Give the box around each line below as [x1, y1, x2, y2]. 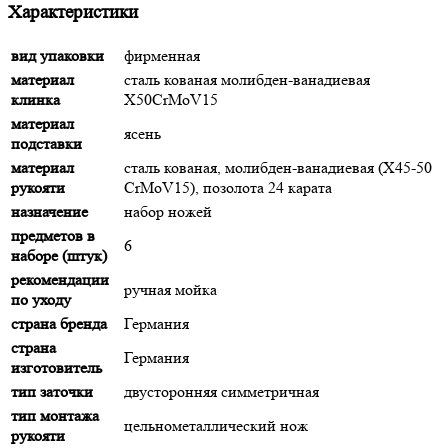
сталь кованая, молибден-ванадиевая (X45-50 [124, 158, 432, 178]
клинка [11, 90, 60, 110]
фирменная [124, 46, 200, 66]
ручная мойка [124, 280, 217, 300]
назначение [11, 202, 88, 222]
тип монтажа [11, 406, 99, 426]
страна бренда [11, 314, 107, 334]
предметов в [11, 226, 95, 246]
